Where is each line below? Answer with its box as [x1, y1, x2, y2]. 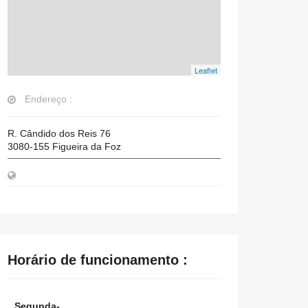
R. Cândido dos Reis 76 [8, 128, 111, 139]
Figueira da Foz [52, 141, 121, 152]
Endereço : [25, 93, 72, 104]
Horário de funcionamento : [8, 252, 188, 267]
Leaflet [195, 65, 217, 76]
